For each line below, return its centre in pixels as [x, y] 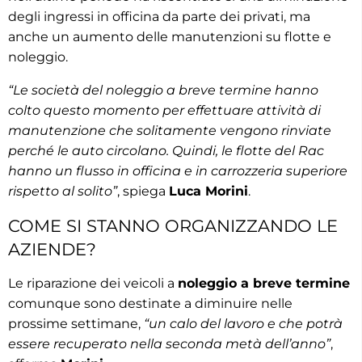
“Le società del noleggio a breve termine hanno [163, 90]
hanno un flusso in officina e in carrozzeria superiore [178, 170]
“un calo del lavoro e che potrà [243, 323]
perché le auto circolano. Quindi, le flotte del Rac [166, 150]
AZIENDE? [52, 249]
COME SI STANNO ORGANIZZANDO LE [173, 225]
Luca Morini [208, 191]
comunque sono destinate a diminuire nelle [150, 303]
